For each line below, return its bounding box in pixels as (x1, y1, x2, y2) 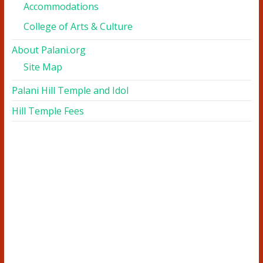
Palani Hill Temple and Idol (11, 84, 129, 97)
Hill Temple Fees (11, 104, 84, 117)
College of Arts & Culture (23, 20, 133, 33)
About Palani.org (11, 43, 86, 56)
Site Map (23, 60, 62, 73)
